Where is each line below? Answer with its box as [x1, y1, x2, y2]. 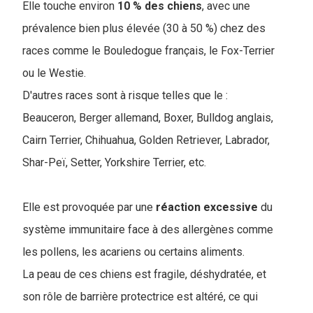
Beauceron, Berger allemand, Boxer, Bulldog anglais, [22, 111, 273, 125]
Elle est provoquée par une [22, 201, 156, 214]
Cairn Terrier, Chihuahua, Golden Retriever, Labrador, [22, 133, 270, 147]
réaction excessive [156, 201, 261, 214]
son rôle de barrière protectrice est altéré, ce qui [22, 290, 258, 304]
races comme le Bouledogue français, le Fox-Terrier [22, 44, 275, 58]
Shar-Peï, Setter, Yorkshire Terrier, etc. [22, 156, 206, 170]
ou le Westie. [22, 66, 86, 80]
